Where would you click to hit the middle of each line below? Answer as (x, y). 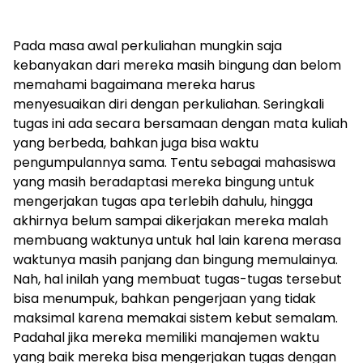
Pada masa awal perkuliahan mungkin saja (147, 45)
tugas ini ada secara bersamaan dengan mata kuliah (180, 123)
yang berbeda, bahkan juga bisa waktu (136, 143)
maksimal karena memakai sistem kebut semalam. (175, 318)
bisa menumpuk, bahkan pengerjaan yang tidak (164, 298)
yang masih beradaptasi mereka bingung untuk (164, 181)
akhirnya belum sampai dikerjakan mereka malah (171, 220)
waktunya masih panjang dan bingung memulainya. (175, 259)
